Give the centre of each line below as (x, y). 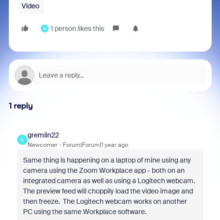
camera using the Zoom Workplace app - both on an (104, 170)
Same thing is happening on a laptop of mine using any (107, 160)
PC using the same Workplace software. (84, 212)
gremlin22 (43, 135)
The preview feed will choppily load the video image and (108, 191)
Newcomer (42, 145)
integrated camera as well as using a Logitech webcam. (110, 181)
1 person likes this (77, 28)
